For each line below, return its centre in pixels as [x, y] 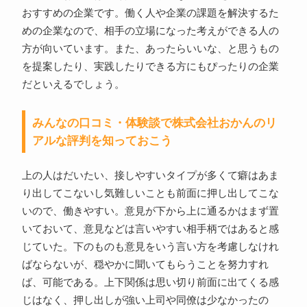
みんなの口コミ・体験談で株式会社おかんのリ [154, 123]
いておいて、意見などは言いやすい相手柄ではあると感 [150, 229]
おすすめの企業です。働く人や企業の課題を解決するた [150, 13]
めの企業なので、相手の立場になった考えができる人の [150, 31]
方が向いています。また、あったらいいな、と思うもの [150, 49]
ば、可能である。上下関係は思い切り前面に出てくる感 [150, 283]
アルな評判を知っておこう [102, 141]
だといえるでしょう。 [73, 85]
